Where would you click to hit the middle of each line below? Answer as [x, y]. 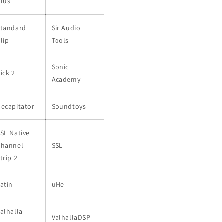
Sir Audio [66, 28]
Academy [66, 79]
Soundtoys [69, 106]
